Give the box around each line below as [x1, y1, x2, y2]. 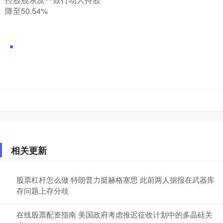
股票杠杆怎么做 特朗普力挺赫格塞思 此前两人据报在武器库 [16, 174, 215, 185]
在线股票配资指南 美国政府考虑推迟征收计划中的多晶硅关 [16, 209, 213, 220]
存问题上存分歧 [16, 185, 69, 196]
